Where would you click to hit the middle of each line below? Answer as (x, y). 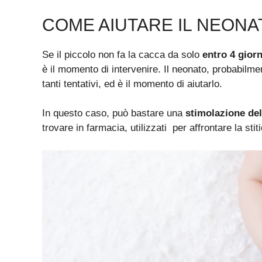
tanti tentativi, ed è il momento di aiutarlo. (132, 84)
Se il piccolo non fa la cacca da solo (122, 54)
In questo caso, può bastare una (114, 113)
